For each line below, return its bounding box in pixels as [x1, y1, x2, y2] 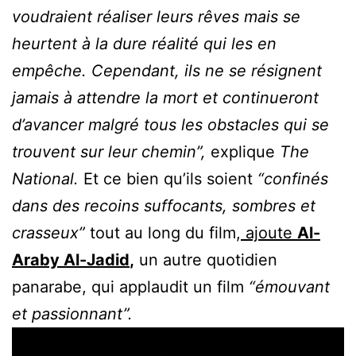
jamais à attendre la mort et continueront [12, 88, 319, 107]
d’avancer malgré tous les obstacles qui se [12, 115, 329, 134]
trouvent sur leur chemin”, [12, 142, 206, 161]
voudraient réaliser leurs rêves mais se [12, 7, 300, 26]
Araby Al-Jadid [12, 250, 130, 269]
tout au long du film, [90, 223, 241, 242]
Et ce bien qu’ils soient [83, 169, 257, 188]
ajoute [246, 223, 297, 242]
